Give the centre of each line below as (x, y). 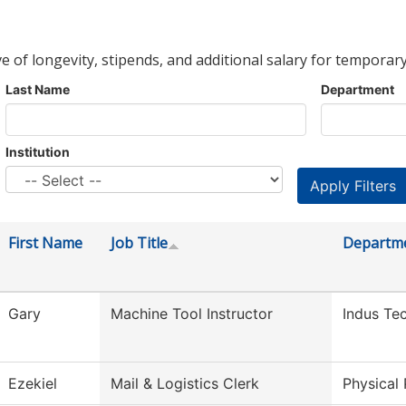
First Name (45, 243)
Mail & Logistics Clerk (185, 384)
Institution (38, 152)
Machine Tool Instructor (192, 314)
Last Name (38, 90)
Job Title (139, 243)
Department (358, 90)
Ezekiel (33, 384)
